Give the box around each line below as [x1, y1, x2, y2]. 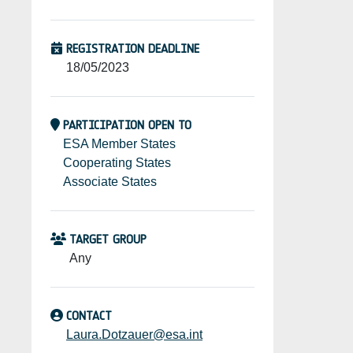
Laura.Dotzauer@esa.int [66, 328, 203, 342]
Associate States [63, 175, 157, 189]
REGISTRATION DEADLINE [66, 41, 199, 57]
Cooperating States [63, 156, 171, 170]
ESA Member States [63, 137, 176, 151]
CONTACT [66, 308, 112, 324]
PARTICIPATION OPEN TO [63, 117, 191, 133]
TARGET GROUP [69, 232, 147, 247]
